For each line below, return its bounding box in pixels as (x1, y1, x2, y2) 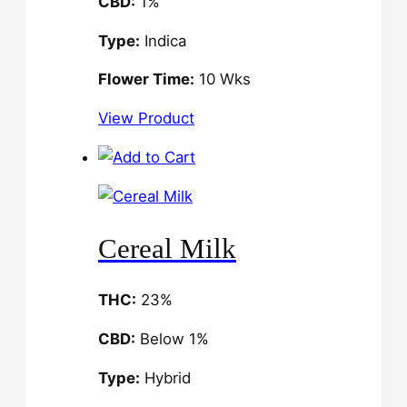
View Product (98, 109, 194, 128)
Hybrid (140, 368, 191, 387)
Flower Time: (98, 70, 194, 89)
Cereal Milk (98, 232, 236, 264)
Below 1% (135, 330, 209, 349)
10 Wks (194, 70, 251, 89)
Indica (140, 31, 186, 50)
